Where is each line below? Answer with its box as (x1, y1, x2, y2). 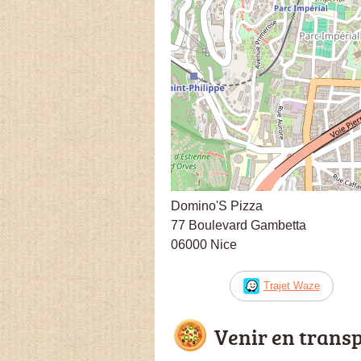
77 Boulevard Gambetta (171, 218, 306, 232)
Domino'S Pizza (171, 198, 263, 213)
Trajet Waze (263, 279, 320, 292)
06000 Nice (171, 237, 237, 251)
